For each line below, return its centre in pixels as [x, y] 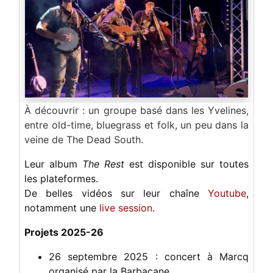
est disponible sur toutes [186, 164]
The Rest [103, 164]
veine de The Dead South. [84, 140]
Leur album [53, 164]
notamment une [60, 208]
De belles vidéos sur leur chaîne [116, 193]
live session [124, 208]
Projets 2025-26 [64, 232]
